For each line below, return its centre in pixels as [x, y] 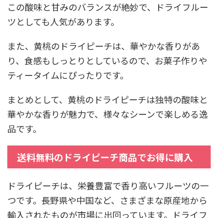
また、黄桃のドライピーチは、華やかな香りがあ [104, 45]
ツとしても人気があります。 [63, 21]
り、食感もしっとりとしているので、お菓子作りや [107, 60]
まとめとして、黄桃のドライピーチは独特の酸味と [108, 99]
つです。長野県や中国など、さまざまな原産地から [107, 200]
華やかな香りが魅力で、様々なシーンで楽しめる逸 [108, 114]
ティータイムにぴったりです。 [68, 75]
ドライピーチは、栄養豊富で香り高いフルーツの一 [108, 185]
